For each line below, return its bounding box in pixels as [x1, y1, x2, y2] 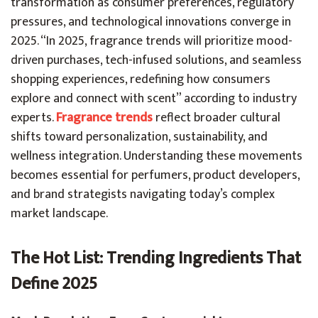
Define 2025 [11, 270, 97, 298]
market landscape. [11, 203, 108, 224]
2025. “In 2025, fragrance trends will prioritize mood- [11, 31, 292, 52]
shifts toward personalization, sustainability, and [11, 126, 268, 148]
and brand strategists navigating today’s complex [11, 184, 275, 205]
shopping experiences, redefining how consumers [11, 69, 270, 90]
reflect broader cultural [153, 107, 280, 128]
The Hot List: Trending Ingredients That [11, 244, 301, 273]
